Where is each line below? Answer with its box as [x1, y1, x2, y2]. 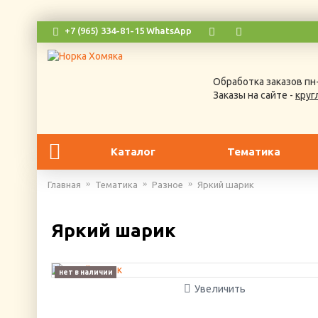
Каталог [110, 146, 155, 158]
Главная [48, 179, 81, 190]
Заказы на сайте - [213, 89, 295, 101]
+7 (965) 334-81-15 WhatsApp [65, 26, 192, 36]
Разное [152, 179, 183, 190]
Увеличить [194, 283, 246, 295]
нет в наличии [58, 268, 113, 276]
